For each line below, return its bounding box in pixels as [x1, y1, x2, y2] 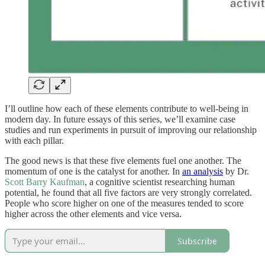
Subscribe [177, 235, 217, 247]
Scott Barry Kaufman [5, 177, 85, 188]
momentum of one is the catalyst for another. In [5, 166, 182, 177]
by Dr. [223, 166, 249, 177]
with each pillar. [5, 135, 64, 146]
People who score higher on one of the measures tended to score [5, 198, 244, 209]
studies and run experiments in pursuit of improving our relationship [5, 125, 257, 135]
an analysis [182, 166, 223, 177]
